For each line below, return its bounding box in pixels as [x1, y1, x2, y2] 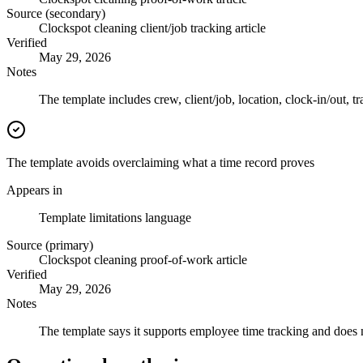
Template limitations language [39, 211, 191, 225]
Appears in [6, 183, 62, 198]
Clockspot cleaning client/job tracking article [39, 21, 266, 36]
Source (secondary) [6, 6, 105, 21]
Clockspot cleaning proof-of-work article [39, 253, 247, 267]
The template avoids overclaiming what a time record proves [6, 156, 314, 170]
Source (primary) [6, 238, 93, 253]
